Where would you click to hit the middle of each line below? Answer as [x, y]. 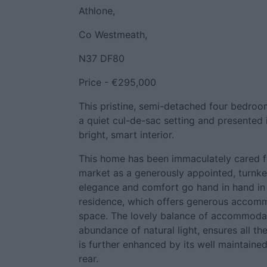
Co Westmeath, [113, 35]
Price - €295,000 [117, 82]
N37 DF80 [102, 58]
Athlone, [97, 11]
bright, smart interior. [126, 135]
